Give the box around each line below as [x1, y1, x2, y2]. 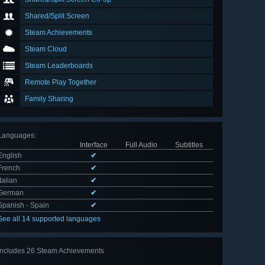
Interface [79, 141, 108, 150]
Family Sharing [25, 95, 73, 104]
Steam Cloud [25, 45, 67, 54]
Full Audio [125, 141, 157, 150]
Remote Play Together [25, 78, 96, 87]
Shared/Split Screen [25, 12, 89, 21]
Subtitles [175, 141, 203, 150]
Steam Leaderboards [25, 62, 93, 70]
